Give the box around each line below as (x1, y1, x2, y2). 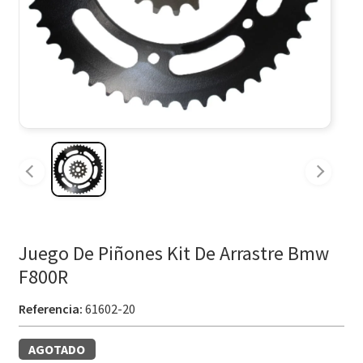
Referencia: (18, 301, 83, 318)
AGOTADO (28, 341, 86, 358)
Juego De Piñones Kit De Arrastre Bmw (18, 241, 329, 267)
